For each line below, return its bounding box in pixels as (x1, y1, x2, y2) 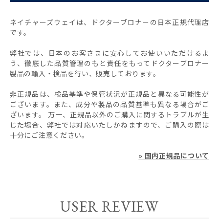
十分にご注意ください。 (10, 130, 89, 140)
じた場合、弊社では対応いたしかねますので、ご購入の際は (10, 120, 209, 130)
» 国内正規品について (138, 151, 209, 161)
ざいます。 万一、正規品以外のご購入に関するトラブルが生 (10, 109, 209, 120)
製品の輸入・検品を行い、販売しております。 (10, 68, 160, 79)
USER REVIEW (60, 197, 159, 217)
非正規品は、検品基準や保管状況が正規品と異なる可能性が (10, 89, 209, 99)
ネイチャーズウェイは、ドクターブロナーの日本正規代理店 (10, 17, 209, 27)
